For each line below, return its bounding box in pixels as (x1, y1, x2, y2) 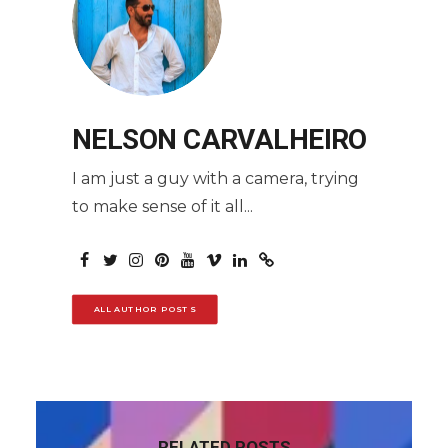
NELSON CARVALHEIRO (72, 123, 367, 156)
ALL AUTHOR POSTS (93, 304, 196, 315)
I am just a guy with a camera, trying (72, 169, 359, 188)
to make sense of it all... (72, 197, 253, 216)
